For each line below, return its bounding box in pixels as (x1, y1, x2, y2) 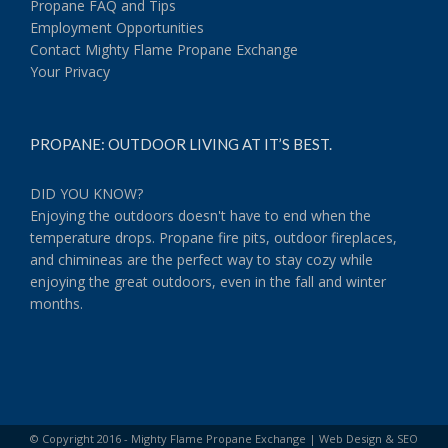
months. (30, 294, 83, 313)
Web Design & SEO (319, 431, 418, 446)
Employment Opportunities (30, 18, 204, 37)
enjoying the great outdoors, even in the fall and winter (30, 272, 386, 291)
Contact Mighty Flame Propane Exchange (30, 40, 298, 59)
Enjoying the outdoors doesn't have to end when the (30, 206, 371, 225)
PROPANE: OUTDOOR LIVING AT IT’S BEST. (30, 135, 332, 153)
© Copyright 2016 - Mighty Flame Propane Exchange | (30, 431, 319, 446)
